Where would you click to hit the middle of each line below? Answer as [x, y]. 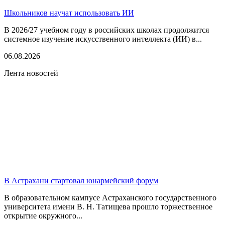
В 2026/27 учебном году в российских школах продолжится [106, 30]
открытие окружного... [43, 215]
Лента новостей [31, 73]
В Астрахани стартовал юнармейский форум [81, 180]
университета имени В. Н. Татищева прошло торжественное [108, 206]
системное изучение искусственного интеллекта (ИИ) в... [103, 39]
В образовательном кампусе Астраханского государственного [110, 197]
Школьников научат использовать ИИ [69, 13]
